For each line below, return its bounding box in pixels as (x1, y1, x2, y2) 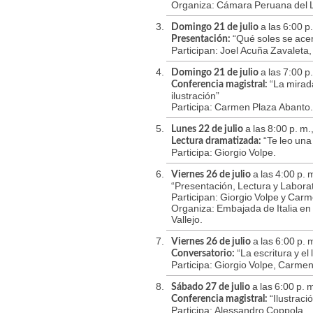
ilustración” (171, 90, 219, 102)
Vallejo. (171, 214, 203, 226)
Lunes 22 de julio (171, 124, 243, 135)
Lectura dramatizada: (171, 136, 261, 147)
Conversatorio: (171, 249, 235, 259)
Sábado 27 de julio (171, 282, 250, 293)
